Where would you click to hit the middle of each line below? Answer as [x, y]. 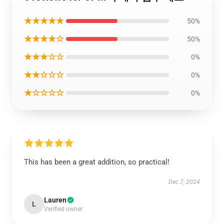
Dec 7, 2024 [184, 182]
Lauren [55, 200]
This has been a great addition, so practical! [97, 162]
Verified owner [63, 209]
